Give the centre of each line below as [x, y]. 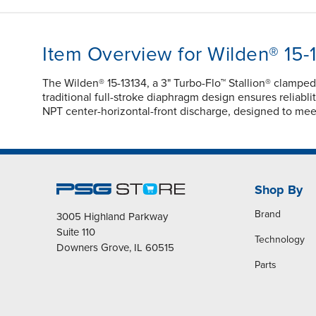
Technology [279, 239]
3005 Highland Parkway [112, 216]
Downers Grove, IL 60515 [115, 247]
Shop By [278, 189]
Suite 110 [76, 232]
